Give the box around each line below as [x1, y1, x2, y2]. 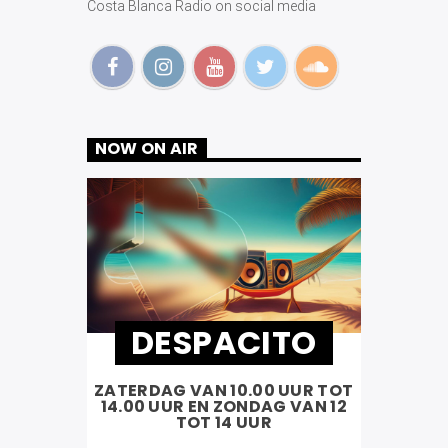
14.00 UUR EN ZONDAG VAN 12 [100, 395, 347, 419]
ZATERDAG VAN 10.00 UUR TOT [94, 379, 354, 403]
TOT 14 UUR [175, 411, 272, 435]
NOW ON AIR [94, 137, 199, 161]
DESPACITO [130, 319, 317, 365]
